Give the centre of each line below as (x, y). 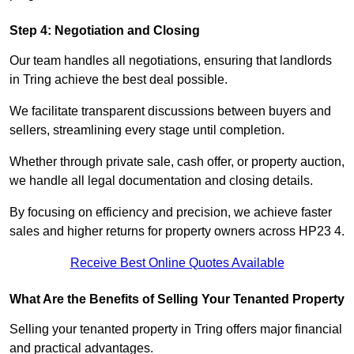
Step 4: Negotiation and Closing (105, 31)
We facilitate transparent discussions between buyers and (170, 111)
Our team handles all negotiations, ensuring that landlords (171, 61)
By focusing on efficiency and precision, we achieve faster (171, 213)
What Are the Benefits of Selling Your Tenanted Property (177, 299)
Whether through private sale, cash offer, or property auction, (177, 162)
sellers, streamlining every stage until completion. (147, 130)
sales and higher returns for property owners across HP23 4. (177, 232)
